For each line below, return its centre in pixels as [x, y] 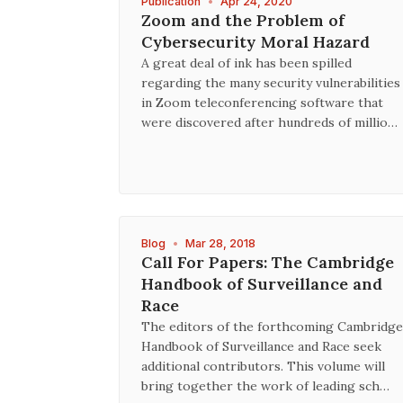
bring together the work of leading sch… [265, 386]
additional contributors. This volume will [263, 366]
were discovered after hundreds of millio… [269, 122]
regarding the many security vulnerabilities [271, 83]
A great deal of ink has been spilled [246, 63]
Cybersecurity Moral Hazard [255, 42]
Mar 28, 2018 [220, 243]
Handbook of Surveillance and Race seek [261, 346]
